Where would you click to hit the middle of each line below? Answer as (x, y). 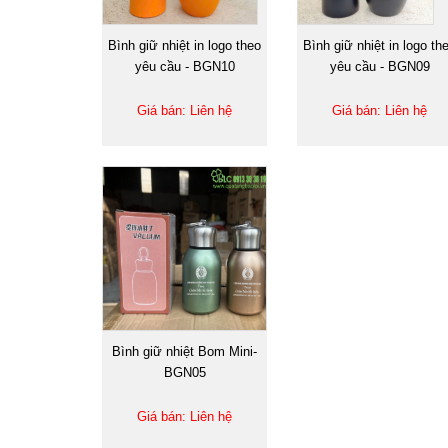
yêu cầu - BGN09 (379, 66)
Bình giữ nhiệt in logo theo (184, 45)
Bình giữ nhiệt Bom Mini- (184, 351)
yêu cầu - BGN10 (184, 66)
